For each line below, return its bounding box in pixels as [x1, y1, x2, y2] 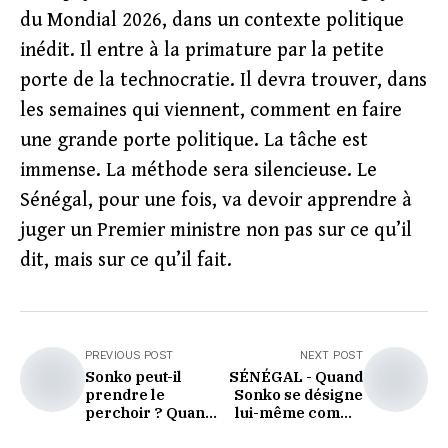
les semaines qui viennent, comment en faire [20, 99, 402, 122]
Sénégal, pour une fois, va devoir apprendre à [20, 189, 412, 212]
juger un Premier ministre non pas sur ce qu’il [20, 219, 412, 242]
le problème [273, 421, 363, 440]
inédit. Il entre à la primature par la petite [20, 39, 384, 62]
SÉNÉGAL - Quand [229, 367, 363, 386]
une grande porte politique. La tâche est [20, 129, 368, 152]
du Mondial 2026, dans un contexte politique [20, 9, 404, 32]
